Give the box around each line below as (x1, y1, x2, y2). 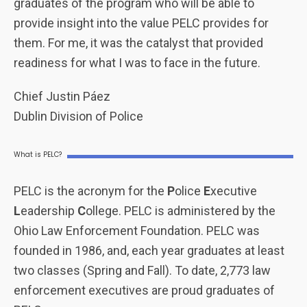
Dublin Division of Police (14, 108, 143, 123)
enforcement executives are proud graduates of (14, 282, 275, 297)
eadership (21, 203, 77, 218)
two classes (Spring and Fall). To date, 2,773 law (14, 262, 271, 278)
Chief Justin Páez (14, 88, 110, 103)
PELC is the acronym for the (14, 183, 167, 198)
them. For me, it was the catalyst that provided (14, 35, 263, 50)
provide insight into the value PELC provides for (14, 15, 269, 30)
